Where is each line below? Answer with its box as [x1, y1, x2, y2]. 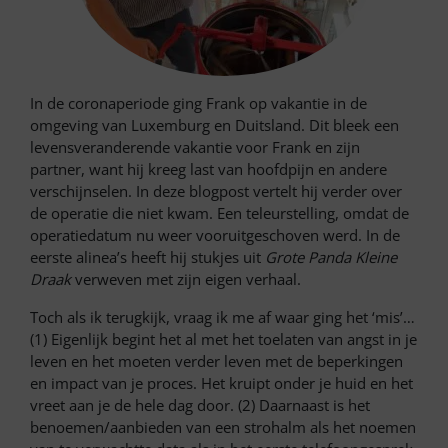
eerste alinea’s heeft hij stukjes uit [30, 247, 265, 268]
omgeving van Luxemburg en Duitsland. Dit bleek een [30, 115, 399, 136]
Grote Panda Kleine [265, 247, 397, 268]
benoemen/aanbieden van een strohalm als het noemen [30, 417, 416, 438]
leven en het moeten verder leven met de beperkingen [30, 351, 403, 372]
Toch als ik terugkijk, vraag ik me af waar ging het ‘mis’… [30, 307, 415, 328]
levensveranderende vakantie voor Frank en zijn [30, 137, 360, 158]
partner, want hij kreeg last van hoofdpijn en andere [30, 159, 387, 180]
